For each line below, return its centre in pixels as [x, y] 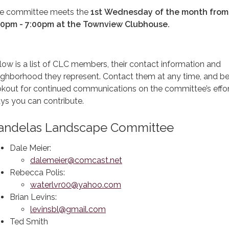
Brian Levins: [34, 197]
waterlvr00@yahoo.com [76, 185]
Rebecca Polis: [52, 173]
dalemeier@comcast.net [76, 160]
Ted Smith [29, 222]
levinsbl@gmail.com [68, 209]
